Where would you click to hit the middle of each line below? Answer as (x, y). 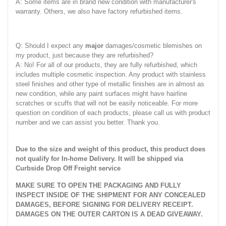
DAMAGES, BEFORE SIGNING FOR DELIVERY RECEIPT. (104, 205)
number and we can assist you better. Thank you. (88, 123)
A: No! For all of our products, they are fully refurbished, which (106, 65)
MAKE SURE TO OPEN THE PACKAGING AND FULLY (98, 186)
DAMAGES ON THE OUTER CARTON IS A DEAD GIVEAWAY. (109, 214)
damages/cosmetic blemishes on (153, 46)
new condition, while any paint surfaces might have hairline (101, 94)
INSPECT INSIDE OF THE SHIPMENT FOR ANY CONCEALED (110, 195)
